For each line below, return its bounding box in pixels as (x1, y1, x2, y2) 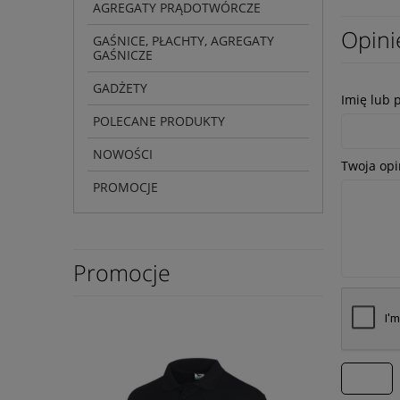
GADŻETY (93, 79, 147, 96)
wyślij (353, 371, 381, 385)
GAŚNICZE (93, 46, 153, 63)
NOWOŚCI (93, 145, 153, 162)
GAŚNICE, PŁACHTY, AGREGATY (93, 31, 274, 49)
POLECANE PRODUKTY (93, 112, 225, 129)
